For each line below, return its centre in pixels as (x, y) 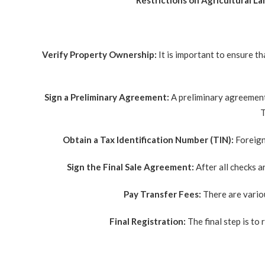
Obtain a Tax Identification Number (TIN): (148, 140)
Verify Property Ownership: (99, 54)
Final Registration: (147, 221)
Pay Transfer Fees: (162, 194)
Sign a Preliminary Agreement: (106, 97)
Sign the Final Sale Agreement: (130, 167)
